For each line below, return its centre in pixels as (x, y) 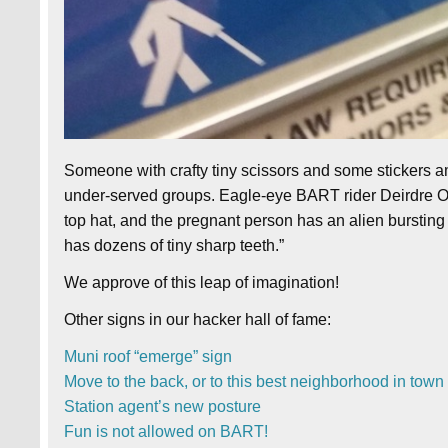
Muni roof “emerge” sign (148, 357)
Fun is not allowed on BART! (166, 432)
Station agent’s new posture (163, 407)
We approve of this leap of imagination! (202, 283)
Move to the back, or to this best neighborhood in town (254, 382)
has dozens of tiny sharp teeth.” (174, 246)
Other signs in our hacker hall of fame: (198, 320)
